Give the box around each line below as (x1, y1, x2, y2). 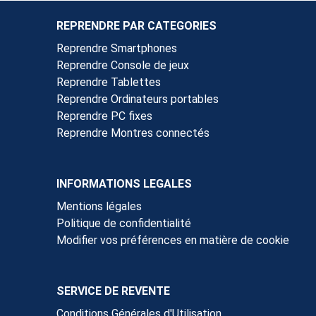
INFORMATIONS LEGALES (56, 176, 192, 190)
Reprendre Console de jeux (56, 58, 189, 72)
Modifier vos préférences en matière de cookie (56, 233, 289, 247)
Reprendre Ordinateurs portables (56, 92, 219, 106)
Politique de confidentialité (56, 216, 191, 230)
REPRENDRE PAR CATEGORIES (56, 18, 217, 32)
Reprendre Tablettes (56, 75, 161, 89)
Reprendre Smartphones (56, 41, 177, 55)
